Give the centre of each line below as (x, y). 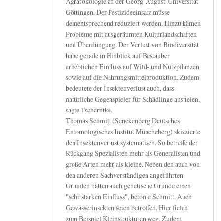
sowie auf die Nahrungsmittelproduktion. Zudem (132, 77)
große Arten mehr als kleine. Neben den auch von (133, 164)
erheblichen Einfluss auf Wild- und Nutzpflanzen (132, 67)
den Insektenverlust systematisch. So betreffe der (132, 143)
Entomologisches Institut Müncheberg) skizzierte (133, 132)
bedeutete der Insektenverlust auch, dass (120, 88)
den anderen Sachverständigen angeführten (124, 175)
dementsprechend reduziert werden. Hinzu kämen (133, 23)
